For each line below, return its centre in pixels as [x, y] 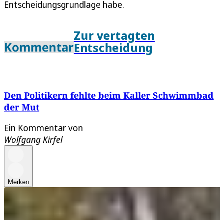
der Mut [22, 107]
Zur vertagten [114, 35]
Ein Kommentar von [43, 127]
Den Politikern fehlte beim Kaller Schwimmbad [109, 95]
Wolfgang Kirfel [33, 139]
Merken [18, 182]
